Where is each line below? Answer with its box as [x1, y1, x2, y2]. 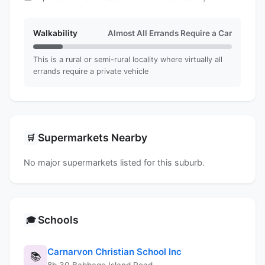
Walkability [33, 28, 77, 38]
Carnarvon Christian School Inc [47, 245, 182, 257]
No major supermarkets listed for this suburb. [24, 157, 205, 167]
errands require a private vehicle [33, 66, 148, 76]
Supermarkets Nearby [38, 131, 147, 144]
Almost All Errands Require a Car [108, 28, 232, 38]
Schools [38, 213, 79, 226]
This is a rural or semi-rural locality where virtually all [33, 54, 222, 64]
